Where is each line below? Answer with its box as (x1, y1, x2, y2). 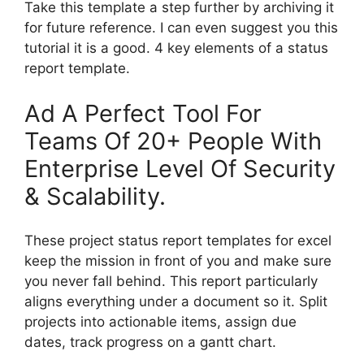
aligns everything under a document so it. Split (24, 293, 327, 310)
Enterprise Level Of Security (24, 154, 336, 183)
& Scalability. (24, 181, 166, 210)
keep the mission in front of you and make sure (24, 253, 331, 270)
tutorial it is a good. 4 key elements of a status (24, 40, 328, 57)
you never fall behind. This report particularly (24, 273, 318, 290)
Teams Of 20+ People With (24, 126, 322, 155)
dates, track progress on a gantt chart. (24, 334, 276, 351)
